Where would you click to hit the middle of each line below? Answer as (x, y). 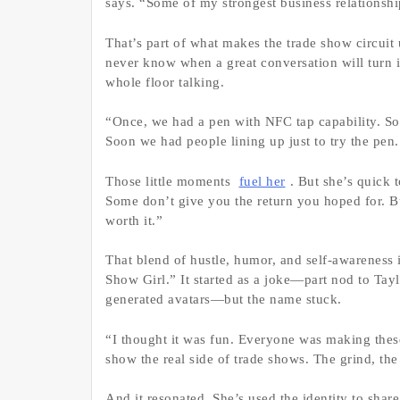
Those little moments (170, 181)
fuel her (262, 181)
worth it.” (134, 220)
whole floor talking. (165, 82)
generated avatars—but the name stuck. (224, 300)
